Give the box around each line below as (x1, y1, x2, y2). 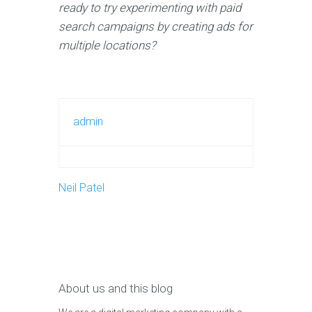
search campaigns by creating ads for (58, 19, 253, 33)
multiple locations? (58, 38, 156, 52)
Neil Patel (58, 180, 104, 194)
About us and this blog (58, 281, 173, 295)
